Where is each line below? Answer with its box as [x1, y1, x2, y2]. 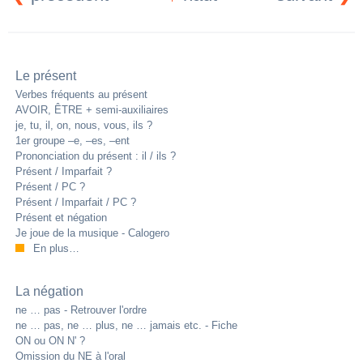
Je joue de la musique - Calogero [15, 226, 170, 239]
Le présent [15, 68, 77, 83]
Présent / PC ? [15, 180, 86, 193]
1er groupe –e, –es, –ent [15, 134, 130, 147]
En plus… [32, 241, 79, 254]
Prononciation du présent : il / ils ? [15, 149, 177, 162]
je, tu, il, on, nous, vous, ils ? [15, 118, 153, 131]
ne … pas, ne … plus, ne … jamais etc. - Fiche [15, 318, 238, 331]
